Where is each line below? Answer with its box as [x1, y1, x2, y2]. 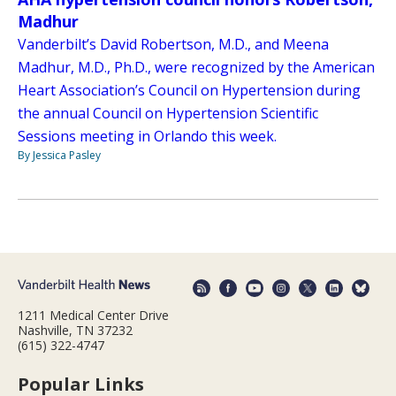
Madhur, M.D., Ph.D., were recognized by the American [18, 57, 375, 78]
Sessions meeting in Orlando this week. [18, 126, 277, 147]
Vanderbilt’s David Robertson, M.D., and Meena [18, 34, 329, 55]
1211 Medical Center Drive [18, 306, 169, 324]
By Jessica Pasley [18, 148, 101, 164]
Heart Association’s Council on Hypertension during [18, 80, 361, 101]
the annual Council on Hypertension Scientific [18, 103, 318, 124]
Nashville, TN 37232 [18, 321, 133, 339]
